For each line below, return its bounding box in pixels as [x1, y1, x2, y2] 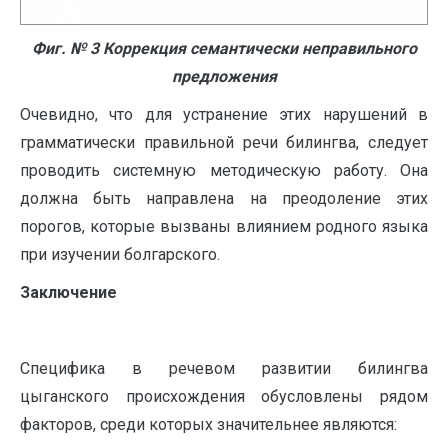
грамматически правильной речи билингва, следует [20, 132, 428, 152]
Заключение [20, 282, 117, 302]
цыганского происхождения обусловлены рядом [20, 386, 428, 406]
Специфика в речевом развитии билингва [20, 358, 428, 378]
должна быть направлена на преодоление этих [20, 188, 428, 208]
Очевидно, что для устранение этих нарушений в [20, 104, 428, 124]
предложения [171, 66, 277, 86]
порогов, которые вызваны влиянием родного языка [20, 216, 428, 236]
